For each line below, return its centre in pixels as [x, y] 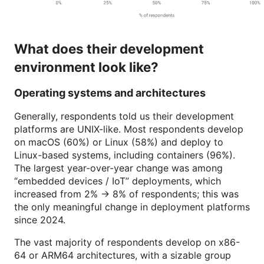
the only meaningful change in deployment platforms [132, 207]
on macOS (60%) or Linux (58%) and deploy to [119, 142]
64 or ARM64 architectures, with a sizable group [123, 255]
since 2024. [40, 220]
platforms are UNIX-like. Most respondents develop [129, 129]
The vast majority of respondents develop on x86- [127, 242]
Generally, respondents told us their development [124, 116]
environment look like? [86, 67]
